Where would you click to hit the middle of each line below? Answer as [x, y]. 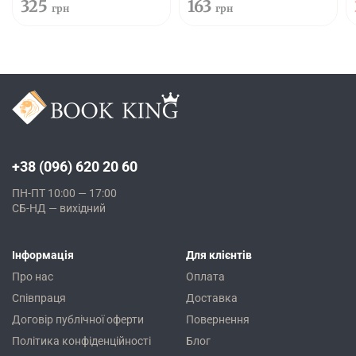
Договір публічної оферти [78, 320]
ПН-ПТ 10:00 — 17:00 [64, 193]
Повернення [218, 320]
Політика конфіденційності [81, 341]
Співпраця [39, 298]
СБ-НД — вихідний [59, 209]
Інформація [43, 255]
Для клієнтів [219, 255]
